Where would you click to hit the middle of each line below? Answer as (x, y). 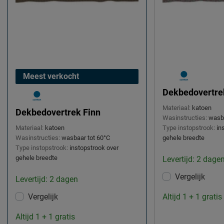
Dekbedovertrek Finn (58, 112)
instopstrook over (94, 148)
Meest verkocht (51, 76)
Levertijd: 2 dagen (47, 179)
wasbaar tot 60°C (86, 138)
